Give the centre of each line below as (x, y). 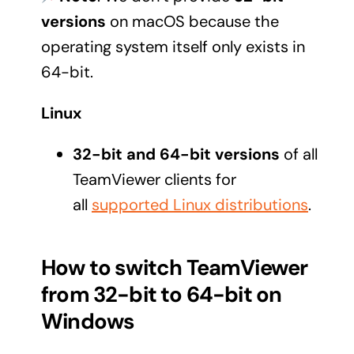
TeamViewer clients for (154, 179)
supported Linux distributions (200, 204)
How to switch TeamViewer (174, 267)
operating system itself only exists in (173, 46)
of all (300, 154)
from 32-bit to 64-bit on (161, 294)
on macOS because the (192, 21)
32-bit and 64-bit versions (178, 154)
